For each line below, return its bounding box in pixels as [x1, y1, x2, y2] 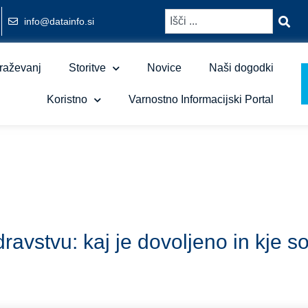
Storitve [68, 62, 106, 74]
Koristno [46, 93, 87, 105]
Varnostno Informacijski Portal [128, 93, 274, 105]
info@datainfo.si [23, 15, 94, 27]
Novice [146, 62, 181, 74]
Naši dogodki [208, 62, 274, 74]
